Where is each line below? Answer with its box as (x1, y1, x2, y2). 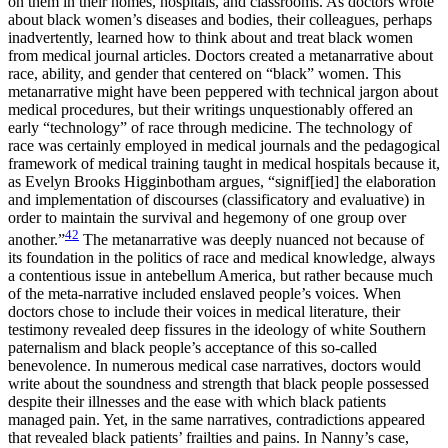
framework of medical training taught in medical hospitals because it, (8, 154, 440, 172)
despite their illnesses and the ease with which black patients (8, 392, 386, 410)
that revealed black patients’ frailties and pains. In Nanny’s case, (8, 428, 409, 446)
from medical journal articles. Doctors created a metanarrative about (8, 46, 433, 64)
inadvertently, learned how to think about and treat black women (8, 28, 413, 46)
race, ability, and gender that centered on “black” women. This (8, 64, 401, 82)
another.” (8, 230, 65, 248)
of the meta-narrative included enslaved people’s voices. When (8, 284, 401, 302)
